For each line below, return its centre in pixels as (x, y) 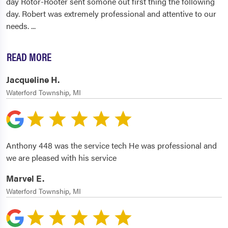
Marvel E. (25, 178)
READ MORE (29, 57)
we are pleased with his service (61, 158)
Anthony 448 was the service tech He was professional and (111, 146)
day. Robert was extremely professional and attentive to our (111, 14)
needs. (19, 26)
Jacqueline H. (33, 80)
